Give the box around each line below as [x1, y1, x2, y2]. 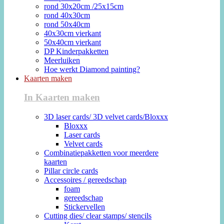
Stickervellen [64, 202, 105, 211]
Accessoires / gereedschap [44, 175, 126, 184]
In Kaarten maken [24, 92, 100, 103]
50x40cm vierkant [44, 37, 101, 46]
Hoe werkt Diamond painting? [44, 64, 140, 73]
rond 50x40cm [44, 19, 90, 28]
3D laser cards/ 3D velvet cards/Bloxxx [44, 112, 168, 121]
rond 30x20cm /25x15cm [44, 1, 123, 10]
